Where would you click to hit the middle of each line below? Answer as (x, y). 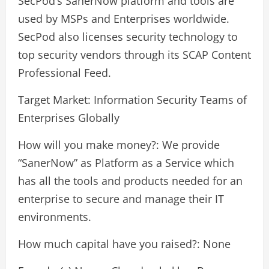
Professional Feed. (65, 73)
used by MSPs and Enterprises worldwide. (124, 19)
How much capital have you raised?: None (124, 244)
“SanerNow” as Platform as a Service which (126, 163)
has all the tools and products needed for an (130, 181)
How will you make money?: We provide (119, 145)
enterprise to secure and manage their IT (121, 199)
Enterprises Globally (69, 118)
